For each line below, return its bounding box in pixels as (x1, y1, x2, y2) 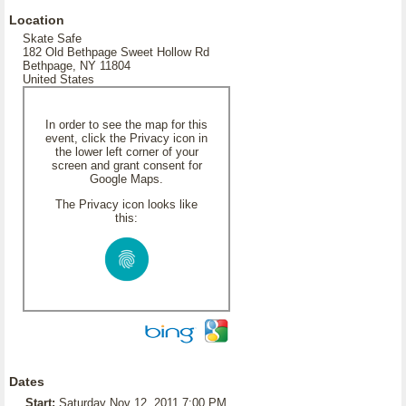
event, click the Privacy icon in (45, 131, 208, 145)
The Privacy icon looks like (55, 198, 198, 211)
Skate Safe (23, 32, 82, 45)
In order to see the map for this (45, 118, 208, 131)
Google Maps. (90, 172, 163, 186)
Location (9, 13, 64, 27)
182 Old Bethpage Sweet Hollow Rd (23, 45, 209, 59)
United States (23, 72, 94, 86)
